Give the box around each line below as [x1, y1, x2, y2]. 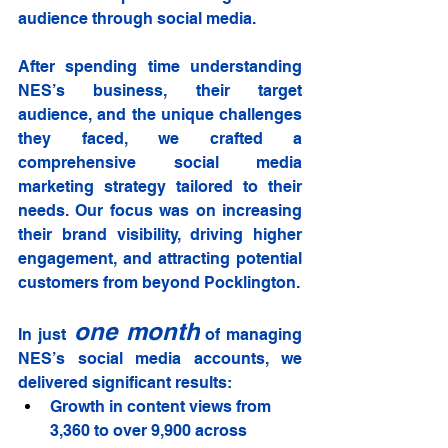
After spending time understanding [18, 57, 302, 77]
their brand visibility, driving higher [18, 225, 302, 245]
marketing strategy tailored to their [18, 177, 302, 197]
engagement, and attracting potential [18, 249, 302, 269]
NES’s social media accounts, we [18, 349, 302, 369]
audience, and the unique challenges [18, 105, 302, 125]
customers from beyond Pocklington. [18, 273, 300, 293]
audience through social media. [18, 9, 256, 29]
